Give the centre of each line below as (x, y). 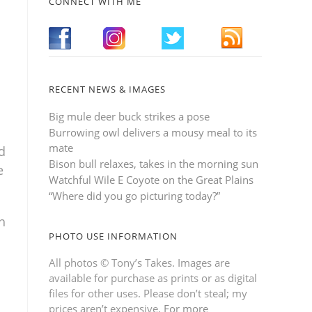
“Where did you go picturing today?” (134, 195)
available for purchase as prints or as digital (153, 278)
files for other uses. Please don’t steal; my (148, 293)
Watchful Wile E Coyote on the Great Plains (151, 179)
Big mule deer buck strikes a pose (129, 116)
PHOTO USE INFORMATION (113, 236)
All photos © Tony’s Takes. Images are (139, 262)
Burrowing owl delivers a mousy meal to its (153, 132)
